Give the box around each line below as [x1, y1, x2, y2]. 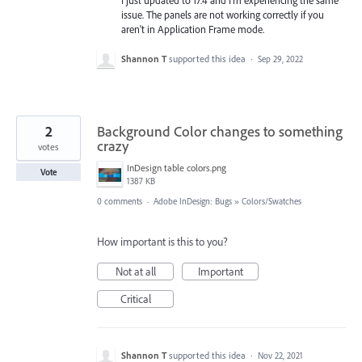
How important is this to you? [97, 234, 228, 249]
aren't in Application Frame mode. [121, 22, 264, 36]
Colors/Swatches [242, 195, 301, 207]
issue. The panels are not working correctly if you [121, 7, 324, 21]
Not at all [115, 263, 156, 279]
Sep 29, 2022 [258, 53, 303, 65]
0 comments [97, 195, 142, 207]
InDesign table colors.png [127, 161, 226, 174]
